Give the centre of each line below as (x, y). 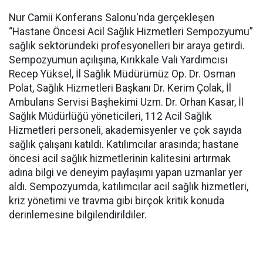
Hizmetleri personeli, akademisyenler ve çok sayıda (125, 130)
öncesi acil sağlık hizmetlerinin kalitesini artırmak (120, 159)
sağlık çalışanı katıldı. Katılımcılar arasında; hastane (124, 144)
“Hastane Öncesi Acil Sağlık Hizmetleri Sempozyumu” (131, 32)
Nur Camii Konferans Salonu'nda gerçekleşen (112, 18)
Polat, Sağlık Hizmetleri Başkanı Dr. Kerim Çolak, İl (120, 88)
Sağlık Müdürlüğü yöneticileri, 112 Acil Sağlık (110, 116)
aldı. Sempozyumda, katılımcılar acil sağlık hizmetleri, (129, 187)
